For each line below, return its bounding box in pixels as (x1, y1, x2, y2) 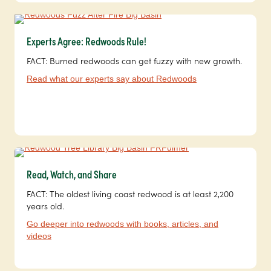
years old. (27, 199, 64, 212)
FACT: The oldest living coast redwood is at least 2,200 (27, 187, 233, 200)
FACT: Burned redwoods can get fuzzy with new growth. (27, 54, 242, 67)
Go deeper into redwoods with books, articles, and (27, 218, 218, 229)
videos (27, 230, 51, 241)
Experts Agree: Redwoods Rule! (27, 33, 146, 48)
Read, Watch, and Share (27, 166, 117, 181)
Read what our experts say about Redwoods (27, 73, 197, 83)
